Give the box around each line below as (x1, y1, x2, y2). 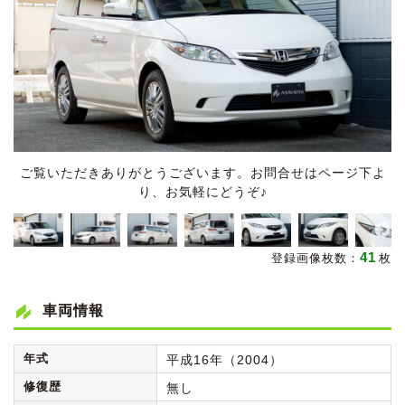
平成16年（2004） (165, 352, 283, 367)
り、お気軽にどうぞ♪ (137, 184, 268, 200)
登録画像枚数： (271, 250, 360, 265)
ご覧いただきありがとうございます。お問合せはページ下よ (19, 165, 386, 181)
